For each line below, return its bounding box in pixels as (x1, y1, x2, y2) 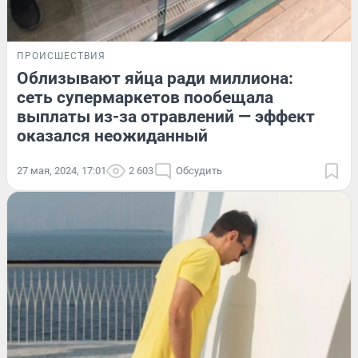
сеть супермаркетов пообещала (17, 88, 273, 108)
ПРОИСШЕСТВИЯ (17, 50, 105, 62)
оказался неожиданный (17, 126, 208, 146)
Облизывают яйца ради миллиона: (17, 69, 293, 89)
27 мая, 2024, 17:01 (17, 165, 106, 177)
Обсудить (176, 165, 222, 177)
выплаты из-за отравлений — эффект (17, 107, 315, 127)
